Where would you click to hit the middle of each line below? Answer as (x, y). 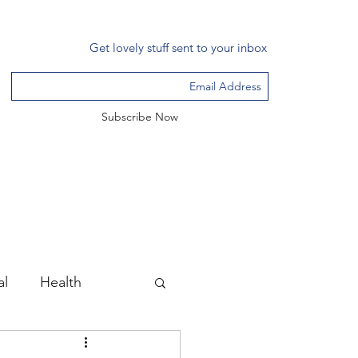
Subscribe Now (140, 117)
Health (61, 282)
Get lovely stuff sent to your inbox (178, 48)
